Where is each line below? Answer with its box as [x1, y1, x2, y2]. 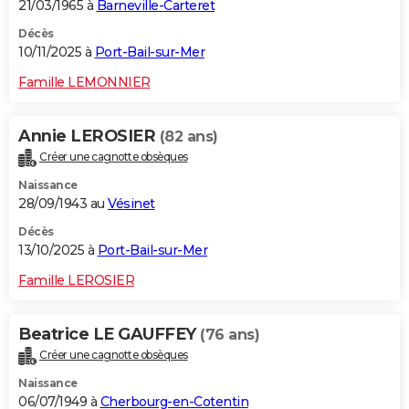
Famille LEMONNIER [18, 74, 151, 91]
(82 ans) [159, 128, 218, 146]
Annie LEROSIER [18, 126, 160, 147]
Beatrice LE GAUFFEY [18, 323, 200, 344]
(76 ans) [200, 325, 259, 343]
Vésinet [108, 194, 155, 212]
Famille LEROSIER [18, 271, 134, 288]
